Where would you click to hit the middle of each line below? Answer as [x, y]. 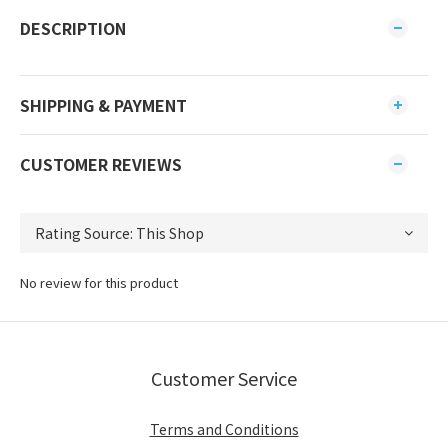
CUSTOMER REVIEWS [101, 164]
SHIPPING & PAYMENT [103, 105]
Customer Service [224, 378]
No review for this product [99, 282]
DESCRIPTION [73, 28]
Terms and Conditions [224, 429]
